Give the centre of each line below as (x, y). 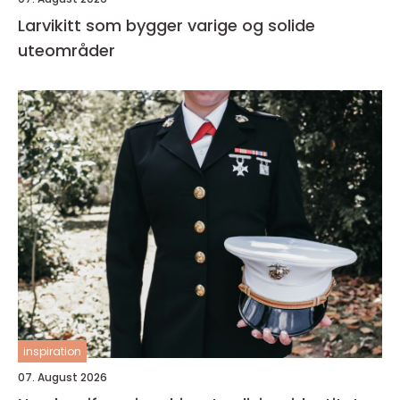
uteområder (67, 50)
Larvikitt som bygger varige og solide (167, 25)
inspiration (52, 351)
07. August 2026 (62, 377)
